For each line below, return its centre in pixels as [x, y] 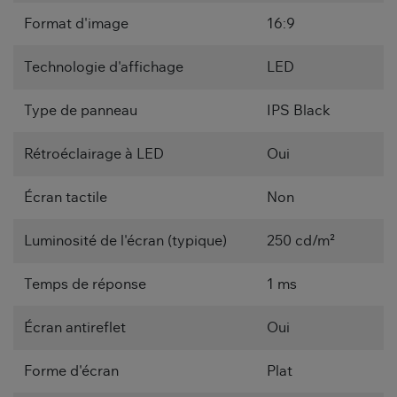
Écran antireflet [75, 328]
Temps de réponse [85, 285]
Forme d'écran [71, 372]
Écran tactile [66, 198]
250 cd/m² [301, 241]
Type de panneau [81, 111]
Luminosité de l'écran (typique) [125, 241]
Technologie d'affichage [104, 68]
